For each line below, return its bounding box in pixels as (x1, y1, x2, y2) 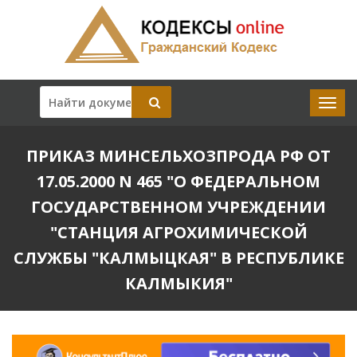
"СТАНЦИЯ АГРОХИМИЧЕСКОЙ (49, 222, 308, 243)
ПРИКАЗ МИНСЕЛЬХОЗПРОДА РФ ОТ (26, 145, 331, 167)
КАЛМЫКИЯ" (124, 273, 233, 294)
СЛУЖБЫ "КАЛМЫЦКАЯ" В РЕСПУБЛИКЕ (13, 247, 344, 269)
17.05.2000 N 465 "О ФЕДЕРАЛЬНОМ (37, 171, 320, 192)
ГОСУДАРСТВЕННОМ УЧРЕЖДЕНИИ (31, 196, 326, 218)
